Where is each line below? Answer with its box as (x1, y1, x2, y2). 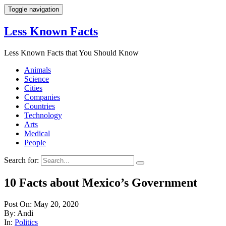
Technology (24, 110, 62, 120)
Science (24, 74, 49, 83)
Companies (24, 92, 60, 101)
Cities (24, 83, 42, 92)
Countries (24, 101, 55, 110)
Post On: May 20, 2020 (4, 199, 79, 208)
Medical (24, 129, 50, 138)
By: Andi (4, 208, 33, 217)
